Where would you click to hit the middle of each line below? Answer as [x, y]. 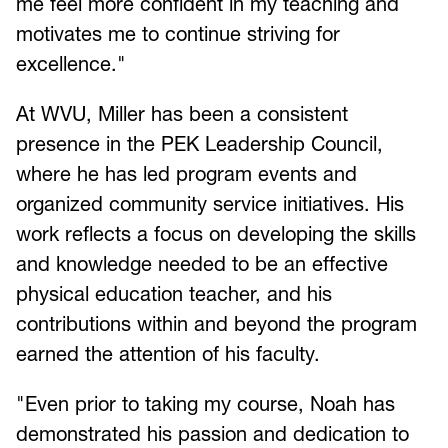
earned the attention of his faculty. [168, 353]
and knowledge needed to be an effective [202, 263]
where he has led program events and [186, 173]
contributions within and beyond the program [216, 323]
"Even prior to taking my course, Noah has [205, 403]
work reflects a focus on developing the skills [216, 233]
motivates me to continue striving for [178, 33]
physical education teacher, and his [174, 293]
